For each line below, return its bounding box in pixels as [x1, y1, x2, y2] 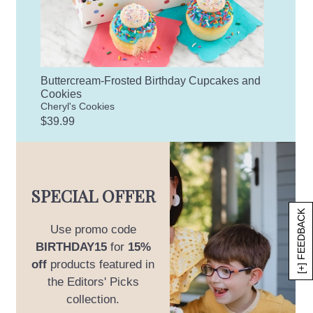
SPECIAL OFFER [30, 184, 156, 208]
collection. [66, 293, 120, 307]
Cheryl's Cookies [41, 100, 115, 112]
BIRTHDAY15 [35, 240, 107, 254]
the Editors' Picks [47, 275, 139, 289]
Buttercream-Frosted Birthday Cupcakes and [41, 74, 261, 87]
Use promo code [50, 223, 136, 237]
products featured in [47, 258, 155, 272]
